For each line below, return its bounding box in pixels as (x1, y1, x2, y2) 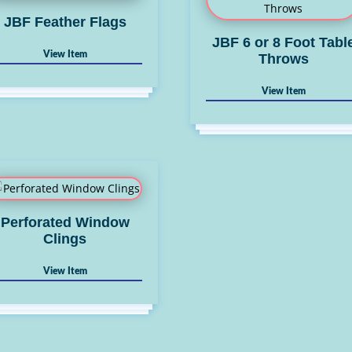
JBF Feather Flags (3, 13, 126, 30)
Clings (43, 230, 87, 247)
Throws (258, 50, 309, 67)
